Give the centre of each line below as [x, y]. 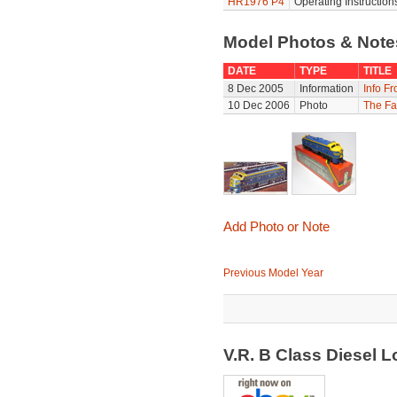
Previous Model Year [273, 273]
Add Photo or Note [276, 226]
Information [326, 89]
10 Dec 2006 [258, 105]
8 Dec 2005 [255, 89]
